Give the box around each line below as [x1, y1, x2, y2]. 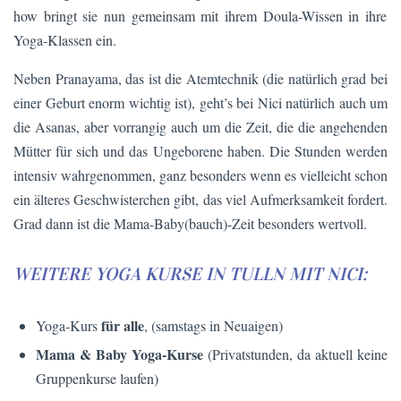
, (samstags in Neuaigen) [144, 316, 283, 336]
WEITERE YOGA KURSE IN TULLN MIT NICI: [13, 263, 367, 286]
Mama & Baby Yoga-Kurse [36, 344, 203, 365]
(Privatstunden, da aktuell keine [203, 345, 388, 364]
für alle [101, 315, 144, 337]
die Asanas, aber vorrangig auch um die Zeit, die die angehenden [13, 116, 388, 136]
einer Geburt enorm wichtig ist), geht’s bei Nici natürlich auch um [13, 92, 388, 112]
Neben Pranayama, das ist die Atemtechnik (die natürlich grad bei [13, 68, 388, 88]
